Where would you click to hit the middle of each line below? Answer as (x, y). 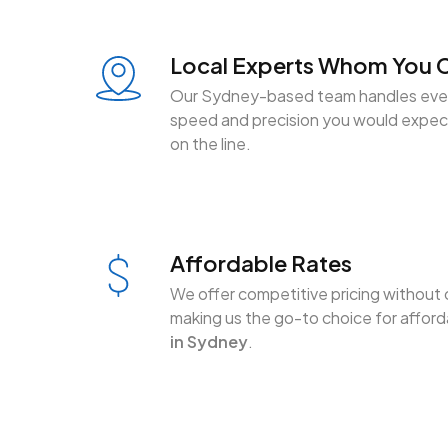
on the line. (211, 144)
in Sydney (209, 341)
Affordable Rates (261, 262)
